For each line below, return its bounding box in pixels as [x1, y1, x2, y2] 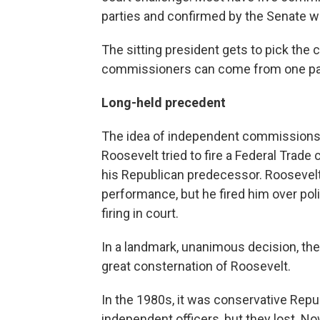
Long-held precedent [101, 95, 226, 110]
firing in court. [101, 206, 179, 221]
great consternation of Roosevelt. [101, 259, 291, 274]
